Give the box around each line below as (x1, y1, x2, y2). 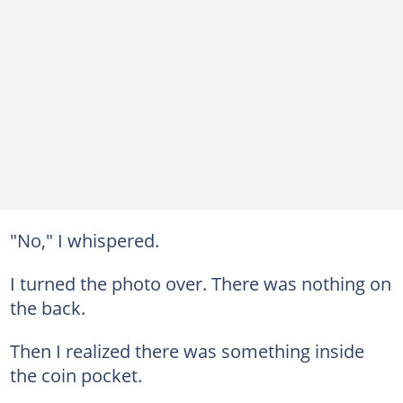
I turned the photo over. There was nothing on (9, 270, 391, 296)
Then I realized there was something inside (9, 337, 364, 363)
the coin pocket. (9, 362, 142, 388)
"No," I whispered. (9, 227, 159, 253)
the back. (9, 294, 85, 320)
